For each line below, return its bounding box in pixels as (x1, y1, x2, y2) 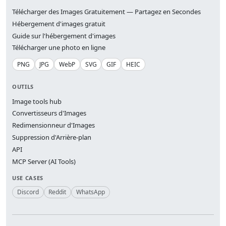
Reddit (48, 187, 67, 196)
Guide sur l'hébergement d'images (12, 31, 116, 40)
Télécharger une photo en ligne (12, 43, 105, 52)
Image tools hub (12, 96, 62, 106)
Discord (17, 187, 39, 196)
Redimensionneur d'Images (12, 121, 95, 130)
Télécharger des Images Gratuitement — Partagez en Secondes (12, 7, 201, 16)
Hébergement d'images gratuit (12, 19, 105, 28)
